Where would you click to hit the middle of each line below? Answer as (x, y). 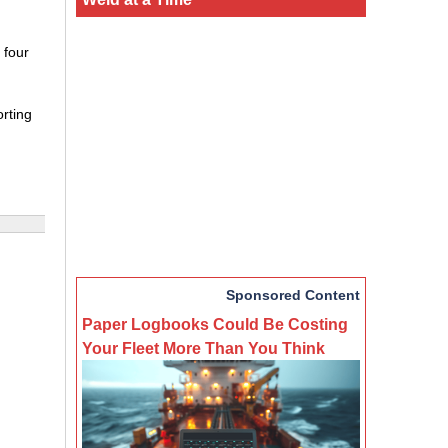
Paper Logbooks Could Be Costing (215, 323)
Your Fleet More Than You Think (203, 347)
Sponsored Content (293, 294)
